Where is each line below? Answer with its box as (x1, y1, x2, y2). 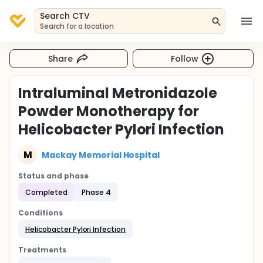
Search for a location (40, 21, 114, 31)
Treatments (18, 245, 66, 255)
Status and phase (18, 171, 89, 181)
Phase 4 (81, 187, 111, 197)
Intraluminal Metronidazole (18, 83, 218, 103)
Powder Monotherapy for (18, 102, 200, 121)
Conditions (18, 208, 63, 218)
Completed (25, 187, 68, 197)
